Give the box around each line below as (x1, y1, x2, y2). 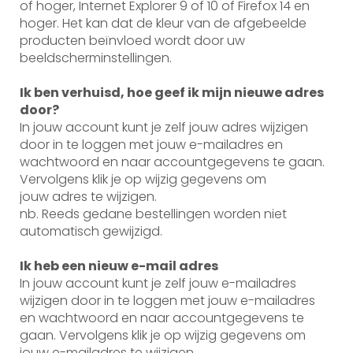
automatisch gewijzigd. (20, 221, 165, 240)
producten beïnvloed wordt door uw (20, 31, 245, 50)
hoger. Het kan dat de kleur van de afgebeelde (20, 13, 307, 32)
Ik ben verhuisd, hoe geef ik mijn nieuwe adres (20, 83, 324, 102)
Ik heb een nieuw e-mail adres (20, 256, 218, 275)
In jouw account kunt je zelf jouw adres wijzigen (20, 117, 308, 136)
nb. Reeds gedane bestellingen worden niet (20, 204, 287, 223)
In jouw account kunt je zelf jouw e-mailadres (20, 273, 296, 292)
